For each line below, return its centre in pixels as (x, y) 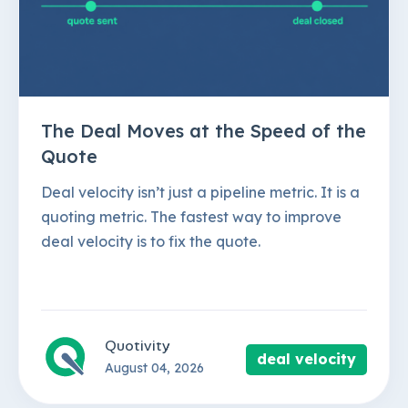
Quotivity (138, 345)
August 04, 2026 (154, 367)
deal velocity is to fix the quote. (151, 241)
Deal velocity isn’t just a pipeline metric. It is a (200, 192)
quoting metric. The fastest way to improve (191, 216)
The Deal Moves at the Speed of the (204, 130)
